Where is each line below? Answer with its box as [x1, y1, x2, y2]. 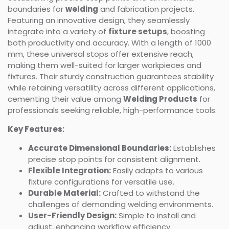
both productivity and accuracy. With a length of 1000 [8, 37, 211, 48]
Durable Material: [28, 187, 101, 198]
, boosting [167, 26, 205, 37]
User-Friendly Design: [28, 210, 117, 221]
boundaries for [8, 3, 65, 14]
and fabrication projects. [98, 3, 194, 14]
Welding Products [123, 93, 197, 104]
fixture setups [108, 26, 167, 37]
